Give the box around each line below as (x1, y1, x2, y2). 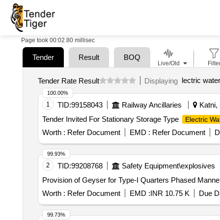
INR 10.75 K (150, 189, 190, 197)
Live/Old (157, 60, 180, 67)
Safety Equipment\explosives (121, 162, 215, 170)
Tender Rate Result (37, 76, 99, 85)
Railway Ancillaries (121, 101, 182, 109)
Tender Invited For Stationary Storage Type (42, 115, 181, 123)
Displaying (144, 76, 182, 85)
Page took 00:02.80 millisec (21, 37, 95, 44)
